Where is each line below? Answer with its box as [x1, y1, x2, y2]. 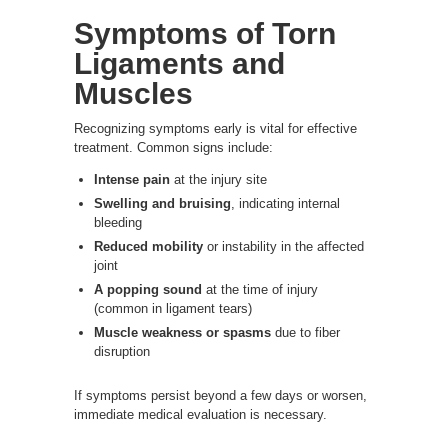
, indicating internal [231, 195, 340, 211]
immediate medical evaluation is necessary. [74, 406, 327, 422]
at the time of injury [202, 281, 318, 297]
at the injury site [170, 171, 267, 187]
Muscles [74, 76, 193, 110]
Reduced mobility [94, 238, 203, 254]
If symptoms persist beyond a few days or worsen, [74, 387, 367, 403]
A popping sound [94, 281, 202, 297]
